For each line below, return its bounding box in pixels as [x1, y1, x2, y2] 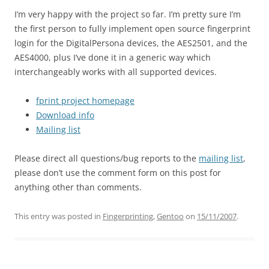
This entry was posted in [14, 211, 103, 222]
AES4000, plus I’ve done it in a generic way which [14, 52, 211, 63]
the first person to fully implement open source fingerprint [14, 23, 250, 34]
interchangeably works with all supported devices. [14, 66, 217, 77]
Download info [36, 109, 94, 121]
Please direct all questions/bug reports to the [14, 153, 199, 164]
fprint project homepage [36, 95, 134, 106]
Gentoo [157, 211, 184, 222]
